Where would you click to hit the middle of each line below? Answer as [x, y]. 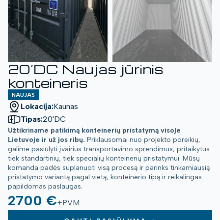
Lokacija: [37, 107]
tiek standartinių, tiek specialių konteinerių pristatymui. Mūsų [104, 159]
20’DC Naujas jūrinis [86, 69]
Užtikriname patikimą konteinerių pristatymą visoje [94, 131]
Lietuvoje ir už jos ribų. [46, 140]
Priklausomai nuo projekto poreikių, [143, 140]
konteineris [48, 83]
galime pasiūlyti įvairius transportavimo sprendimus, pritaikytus [109, 149]
